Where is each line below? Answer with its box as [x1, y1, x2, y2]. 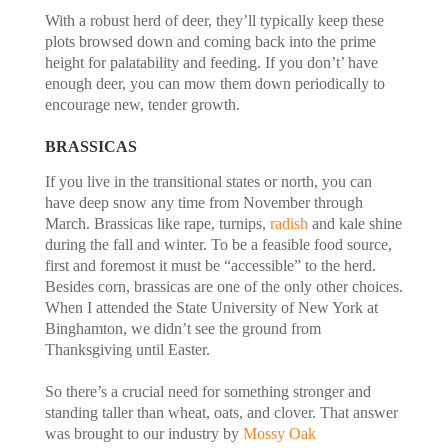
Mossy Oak [242, 424, 316, 442]
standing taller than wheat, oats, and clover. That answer [44, 403, 398, 421]
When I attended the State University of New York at [44, 298, 378, 316]
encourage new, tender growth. [44, 95, 240, 113]
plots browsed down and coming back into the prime [44, 32, 376, 50]
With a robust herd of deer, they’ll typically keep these [44, 11, 384, 29]
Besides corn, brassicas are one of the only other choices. [44, 277, 403, 295]
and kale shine [307, 214, 402, 232]
